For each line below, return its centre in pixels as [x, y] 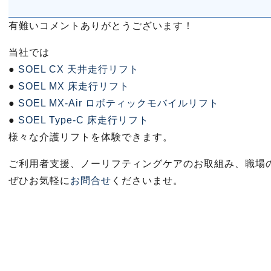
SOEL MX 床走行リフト [72, 86]
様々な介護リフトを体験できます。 [91, 137]
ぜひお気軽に [39, 181]
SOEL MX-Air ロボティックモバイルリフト [119, 103]
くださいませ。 [147, 181]
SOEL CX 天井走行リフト [77, 69]
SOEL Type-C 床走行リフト [83, 120]
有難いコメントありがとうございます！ [101, 26]
